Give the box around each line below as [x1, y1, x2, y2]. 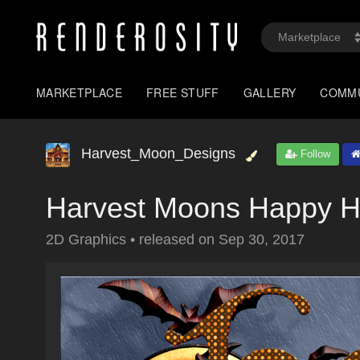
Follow [297, 148, 330, 160]
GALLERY [243, 84, 297, 100]
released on [139, 231, 219, 247]
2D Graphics [46, 231, 130, 247]
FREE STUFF [146, 84, 219, 100]
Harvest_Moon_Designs [81, 145, 235, 162]
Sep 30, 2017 [219, 231, 305, 247]
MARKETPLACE [36, 84, 123, 100]
